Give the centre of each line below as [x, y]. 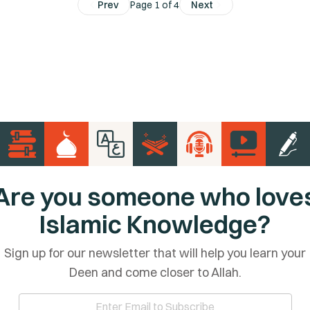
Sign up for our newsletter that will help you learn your [155, 253]
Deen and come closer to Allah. [155, 273]
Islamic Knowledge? [155, 225]
